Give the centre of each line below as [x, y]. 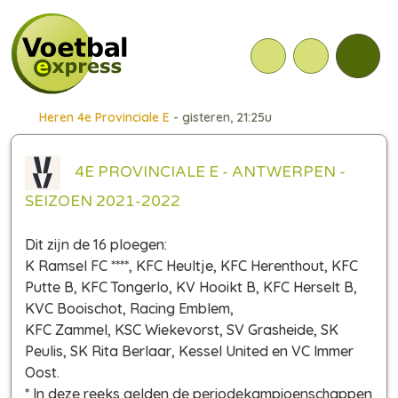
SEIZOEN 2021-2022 [103, 201]
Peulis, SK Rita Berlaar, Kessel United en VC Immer [189, 351]
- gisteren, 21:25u [220, 117]
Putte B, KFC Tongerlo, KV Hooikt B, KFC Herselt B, [191, 287]
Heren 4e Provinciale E [104, 117]
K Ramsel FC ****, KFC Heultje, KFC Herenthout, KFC [191, 266]
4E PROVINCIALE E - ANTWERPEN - [203, 171]
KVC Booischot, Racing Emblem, [129, 308]
